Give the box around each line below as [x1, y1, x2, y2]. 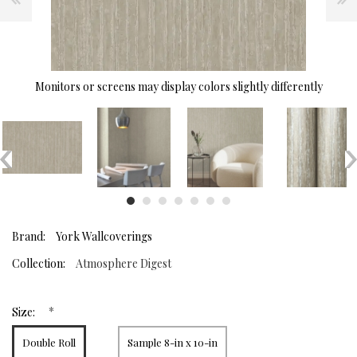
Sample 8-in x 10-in [127, 335, 218, 350]
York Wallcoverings [56, 229, 152, 245]
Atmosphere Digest [76, 256, 171, 272]
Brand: [12, 229, 45, 245]
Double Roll [22, 335, 76, 350]
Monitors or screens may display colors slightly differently [34, 79, 323, 95]
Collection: [12, 256, 65, 272]
